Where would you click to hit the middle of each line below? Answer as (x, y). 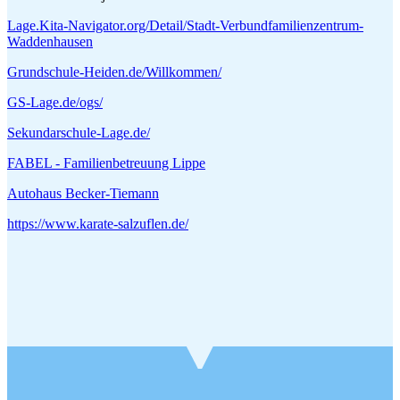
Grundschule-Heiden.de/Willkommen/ (114, 71)
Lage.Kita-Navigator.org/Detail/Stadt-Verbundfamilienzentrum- (185, 25)
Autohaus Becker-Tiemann (83, 193)
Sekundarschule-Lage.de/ (79, 132)
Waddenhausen (50, 41)
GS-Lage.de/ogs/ (55, 102)
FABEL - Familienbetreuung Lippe (106, 162)
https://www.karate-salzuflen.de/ (98, 223)
